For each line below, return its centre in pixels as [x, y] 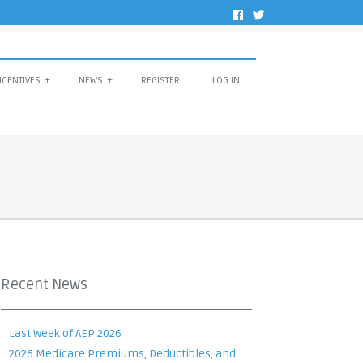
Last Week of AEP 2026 [65, 333]
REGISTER [160, 81]
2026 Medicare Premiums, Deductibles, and [122, 354]
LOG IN [226, 81]
